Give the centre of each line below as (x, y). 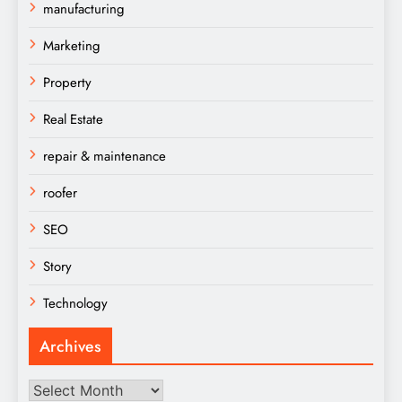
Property (67, 82)
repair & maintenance (105, 156)
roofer (60, 192)
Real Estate (73, 119)
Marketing (72, 45)
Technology (75, 303)
